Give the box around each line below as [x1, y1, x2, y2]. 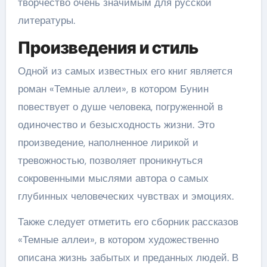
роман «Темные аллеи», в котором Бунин [17, 82, 209, 95]
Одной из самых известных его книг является [17, 64, 232, 77]
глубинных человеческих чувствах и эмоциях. [17, 190, 234, 203]
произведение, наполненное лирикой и [17, 136, 198, 149]
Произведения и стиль [17, 37, 198, 58]
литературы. [17, 13, 75, 27]
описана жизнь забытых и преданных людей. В [17, 251, 238, 264]
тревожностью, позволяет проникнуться [17, 154, 203, 167]
